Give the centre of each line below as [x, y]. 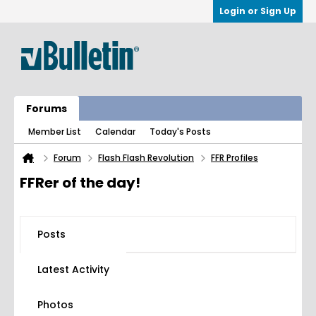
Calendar [115, 132]
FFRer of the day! [80, 183]
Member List [55, 132]
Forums [47, 109]
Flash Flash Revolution [146, 158]
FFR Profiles [235, 158]
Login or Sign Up [258, 11]
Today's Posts [180, 132]
